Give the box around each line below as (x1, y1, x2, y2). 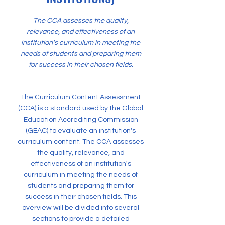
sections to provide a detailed (32, 215, 130, 222)
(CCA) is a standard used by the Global (18, 105, 143, 112)
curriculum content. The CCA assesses (18, 138, 144, 145)
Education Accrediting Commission (23, 116, 138, 123)
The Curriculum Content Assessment (21, 94, 141, 101)
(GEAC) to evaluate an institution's (26, 127, 136, 134)
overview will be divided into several (22, 204, 139, 211)
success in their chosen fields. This (25, 193, 137, 200)
